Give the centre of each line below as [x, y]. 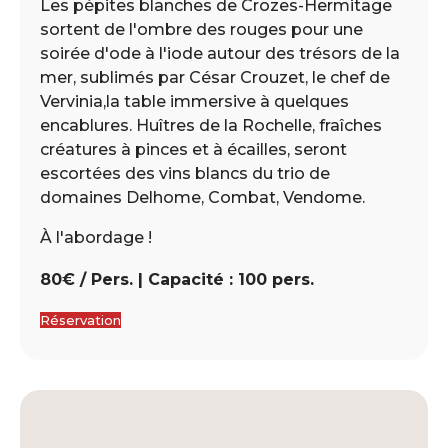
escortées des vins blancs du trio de [185, 173]
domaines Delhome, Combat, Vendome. [202, 197]
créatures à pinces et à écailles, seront [193, 149]
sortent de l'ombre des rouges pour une [201, 29]
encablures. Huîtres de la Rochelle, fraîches [211, 125]
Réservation [80, 319]
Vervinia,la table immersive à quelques [194, 101]
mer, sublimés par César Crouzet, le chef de [215, 77]
